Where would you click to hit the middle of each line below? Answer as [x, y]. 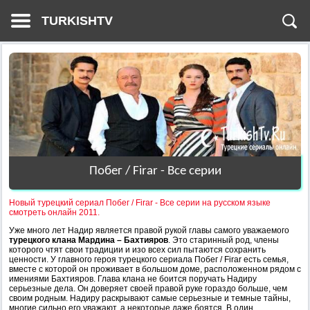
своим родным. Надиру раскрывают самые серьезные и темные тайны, [150, 298]
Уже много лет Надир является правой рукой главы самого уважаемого [149, 230]
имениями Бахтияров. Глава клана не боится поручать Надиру [133, 279]
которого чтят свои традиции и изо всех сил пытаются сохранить [137, 250]
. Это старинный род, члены [224, 240]
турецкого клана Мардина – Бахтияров [89, 240]
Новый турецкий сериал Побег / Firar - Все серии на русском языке [140, 203]
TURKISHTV [77, 21]
